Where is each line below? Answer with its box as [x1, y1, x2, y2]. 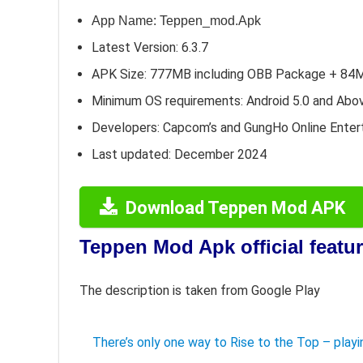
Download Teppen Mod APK [126, 198, 345, 218]
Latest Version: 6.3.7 [92, 40, 208, 55]
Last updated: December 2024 [92, 147, 267, 162]
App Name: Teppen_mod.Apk [92, 14, 261, 28]
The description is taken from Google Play [79, 283, 320, 298]
